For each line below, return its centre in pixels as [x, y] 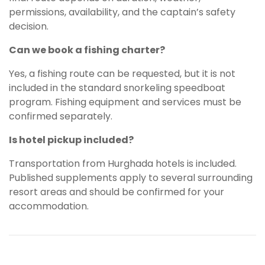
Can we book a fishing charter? [87, 50]
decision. [29, 27]
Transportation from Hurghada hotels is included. [123, 164]
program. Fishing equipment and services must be [125, 102]
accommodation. [49, 206]
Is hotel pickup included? [71, 140]
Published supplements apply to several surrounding [131, 178]
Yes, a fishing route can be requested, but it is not [122, 74]
